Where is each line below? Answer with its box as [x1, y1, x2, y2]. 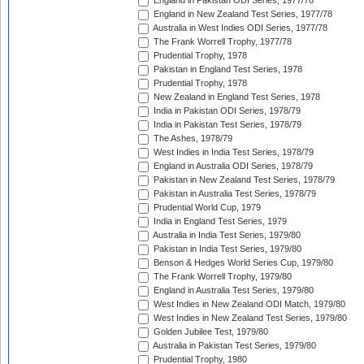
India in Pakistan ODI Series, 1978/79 [151, 106, 301, 116]
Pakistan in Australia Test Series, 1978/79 [151, 188, 316, 199]
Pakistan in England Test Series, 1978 [151, 64, 302, 75]
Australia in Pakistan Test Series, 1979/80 [151, 340, 316, 351]
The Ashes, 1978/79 [151, 133, 232, 144]
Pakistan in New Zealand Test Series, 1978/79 [151, 175, 335, 185]
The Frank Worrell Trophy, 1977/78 [151, 37, 292, 47]
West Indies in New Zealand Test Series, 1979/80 [151, 313, 347, 323]
